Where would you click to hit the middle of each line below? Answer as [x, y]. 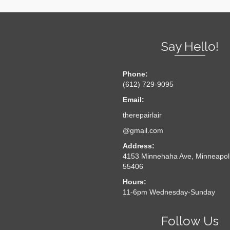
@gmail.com [143, 130]
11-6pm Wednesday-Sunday [169, 192]
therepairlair [142, 115]
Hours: [135, 182]
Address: [142, 146]
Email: [133, 100]
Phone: [135, 74]
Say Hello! [190, 46]
